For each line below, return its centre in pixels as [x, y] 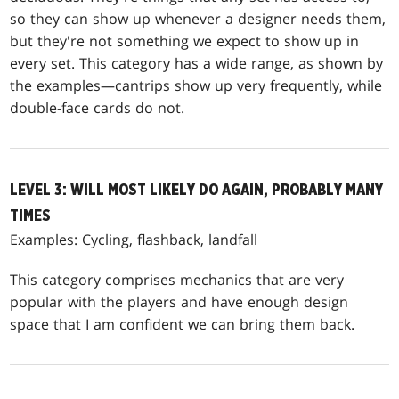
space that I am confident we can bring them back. [183, 324]
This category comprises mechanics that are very [177, 279]
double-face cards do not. [98, 107]
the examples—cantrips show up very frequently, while [196, 85]
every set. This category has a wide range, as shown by [197, 63]
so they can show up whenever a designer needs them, [198, 18]
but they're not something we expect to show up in [185, 41]
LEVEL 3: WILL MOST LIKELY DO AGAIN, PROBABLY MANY [197, 190]
